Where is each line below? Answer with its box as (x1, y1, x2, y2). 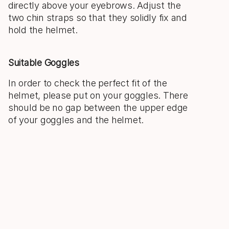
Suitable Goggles (8, 57, 79, 68)
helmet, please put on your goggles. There (8, 90, 188, 101)
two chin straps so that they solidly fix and (8, 12, 187, 23)
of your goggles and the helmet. (8, 114, 144, 125)
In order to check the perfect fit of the (8, 78, 167, 88)
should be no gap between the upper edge (8, 102, 188, 113)
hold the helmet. (8, 25, 78, 35)
